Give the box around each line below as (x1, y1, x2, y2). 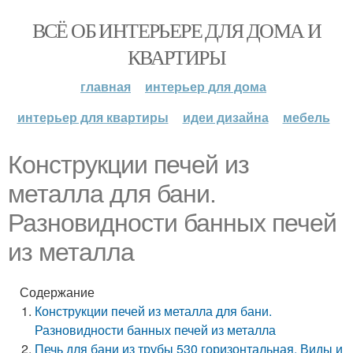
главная (80, 77, 131, 95)
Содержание (20, 283, 95, 301)
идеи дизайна (182, 108, 269, 126)
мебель (282, 108, 330, 126)
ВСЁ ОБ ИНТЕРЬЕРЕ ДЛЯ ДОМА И (32, 17, 321, 43)
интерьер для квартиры (17, 108, 169, 126)
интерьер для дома (145, 77, 266, 95)
